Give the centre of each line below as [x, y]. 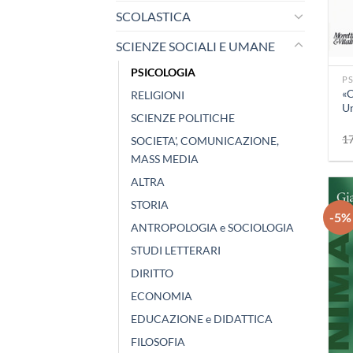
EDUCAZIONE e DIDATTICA [202, 318]
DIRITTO [152, 273]
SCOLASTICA [153, 16]
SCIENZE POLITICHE [183, 117]
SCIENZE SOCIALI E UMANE [195, 46]
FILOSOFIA [158, 341]
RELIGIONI [158, 95]
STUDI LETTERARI [176, 250]
